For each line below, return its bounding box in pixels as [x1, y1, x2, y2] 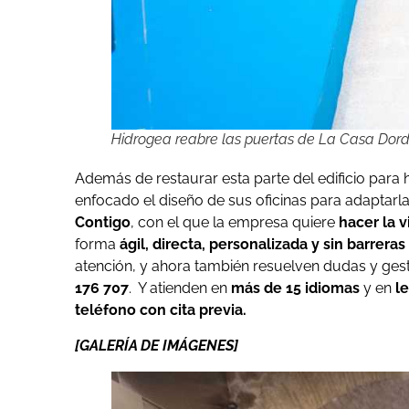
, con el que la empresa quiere [131, 214, 339, 232]
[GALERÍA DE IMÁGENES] [75, 336, 238, 354]
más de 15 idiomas [227, 279, 363, 298]
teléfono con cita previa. [75, 301, 246, 320]
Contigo [75, 214, 131, 232]
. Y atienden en [129, 279, 227, 298]
